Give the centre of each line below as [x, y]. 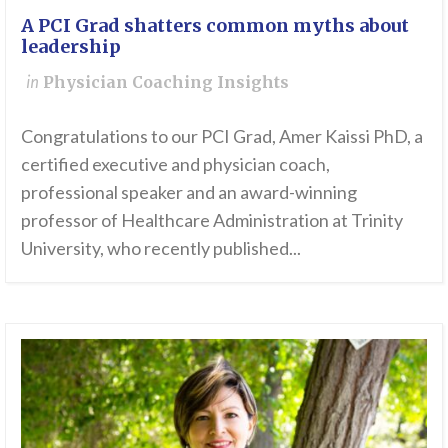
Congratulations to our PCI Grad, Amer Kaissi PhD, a [222, 136]
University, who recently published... [161, 248]
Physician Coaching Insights [166, 83]
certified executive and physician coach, [175, 164]
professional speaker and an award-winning [189, 192]
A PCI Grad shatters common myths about [215, 26]
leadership [71, 47]
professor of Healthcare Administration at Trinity [212, 220]
